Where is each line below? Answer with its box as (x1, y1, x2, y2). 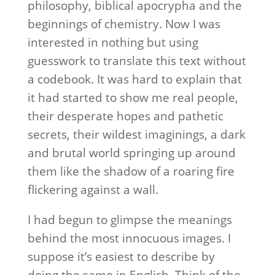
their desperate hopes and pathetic (27, 108, 223, 124)
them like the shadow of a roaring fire (27, 163, 234, 179)
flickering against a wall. (27, 182, 158, 198)
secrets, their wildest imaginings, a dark (27, 126, 246, 142)
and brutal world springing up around (27, 145, 236, 161)
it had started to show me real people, (27, 90, 238, 106)
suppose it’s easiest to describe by (27, 249, 215, 265)
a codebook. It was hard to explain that (27, 71, 242, 87)
